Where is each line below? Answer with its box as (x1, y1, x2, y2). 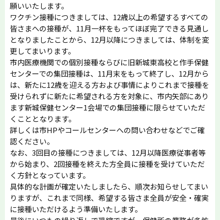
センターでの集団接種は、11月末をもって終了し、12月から (10, 68, 209, 79)
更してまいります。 (10, 45, 75, 56)
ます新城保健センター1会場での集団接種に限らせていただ (10, 102, 205, 112)
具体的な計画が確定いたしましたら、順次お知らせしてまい (10, 181, 208, 192)
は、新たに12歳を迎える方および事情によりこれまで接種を (10, 79, 209, 90)
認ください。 (10, 136, 54, 146)
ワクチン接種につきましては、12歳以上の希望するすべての (10, 11, 208, 22)
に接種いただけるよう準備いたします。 (10, 203, 142, 214)
